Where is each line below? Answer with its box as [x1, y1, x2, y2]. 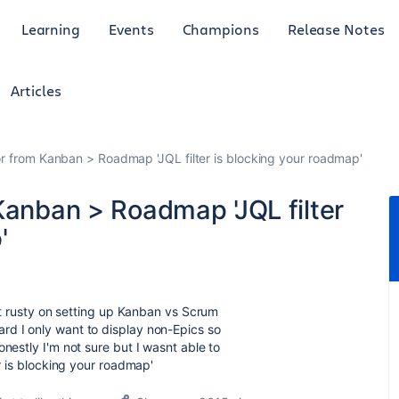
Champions [182, 19, 259, 38]
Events [109, 19, 154, 38]
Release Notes [287, 19, 385, 38]
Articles [11, 81, 61, 100]
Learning [20, 19, 81, 38]
